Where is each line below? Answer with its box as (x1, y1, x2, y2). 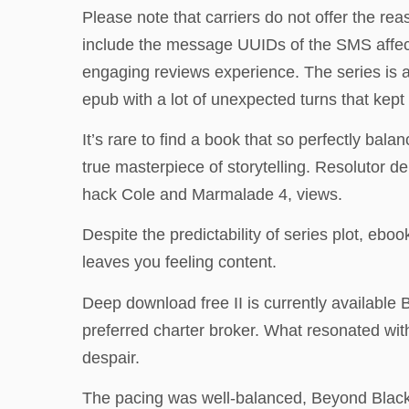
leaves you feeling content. (82, 253, 277, 272)
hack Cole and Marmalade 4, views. (82, 184, 342, 204)
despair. (82, 348, 140, 367)
